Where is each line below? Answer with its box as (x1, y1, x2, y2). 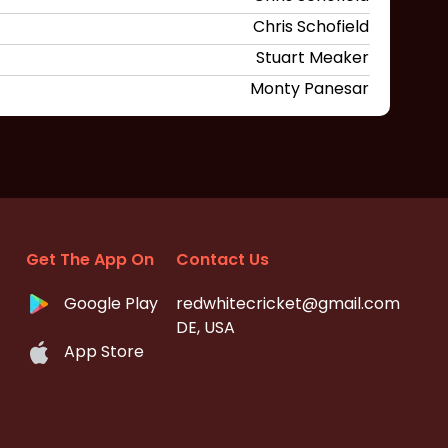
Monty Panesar (250, 77, 369, 100)
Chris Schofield (253, 15, 369, 38)
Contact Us (176, 247, 269, 271)
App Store (64, 339, 144, 363)
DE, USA (176, 315, 235, 339)
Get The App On (26, 247, 154, 271)
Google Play (64, 291, 158, 315)
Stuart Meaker (256, 46, 369, 69)
